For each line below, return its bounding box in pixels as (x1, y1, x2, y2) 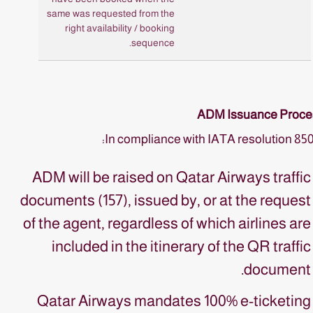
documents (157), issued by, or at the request (20, 191, 311, 209)
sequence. (131, 37, 175, 48)
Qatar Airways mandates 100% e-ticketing (37, 292, 311, 310)
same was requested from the (47, 8, 175, 19)
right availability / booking (65, 22, 175, 34)
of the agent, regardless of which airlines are (23, 214, 311, 232)
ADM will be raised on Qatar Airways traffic (32, 168, 311, 186)
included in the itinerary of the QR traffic (52, 238, 311, 255)
